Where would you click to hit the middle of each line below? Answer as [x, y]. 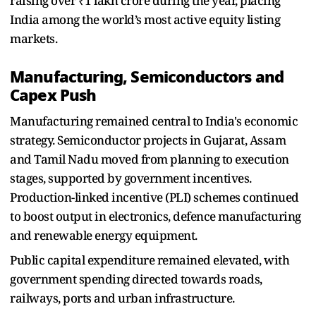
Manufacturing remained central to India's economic [154, 121]
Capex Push [53, 96]
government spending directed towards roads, [136, 279]
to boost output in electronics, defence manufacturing [156, 217]
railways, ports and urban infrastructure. [122, 298]
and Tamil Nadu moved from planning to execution [150, 159]
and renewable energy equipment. [104, 236]
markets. [34, 39]
